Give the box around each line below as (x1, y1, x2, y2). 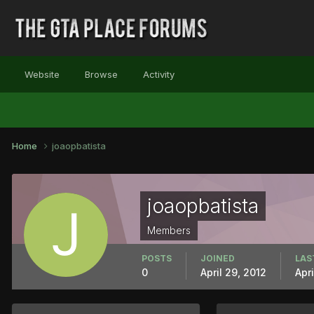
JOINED (200, 252, 235, 264)
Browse (85, 69, 118, 80)
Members (147, 224, 191, 236)
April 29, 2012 (200, 266, 266, 278)
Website (25, 69, 60, 80)
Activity (143, 69, 175, 80)
